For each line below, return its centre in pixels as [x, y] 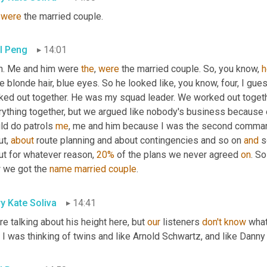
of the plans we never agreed [178, 155]
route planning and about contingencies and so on [139, 141]
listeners [181, 222]
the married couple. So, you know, [190, 69]
